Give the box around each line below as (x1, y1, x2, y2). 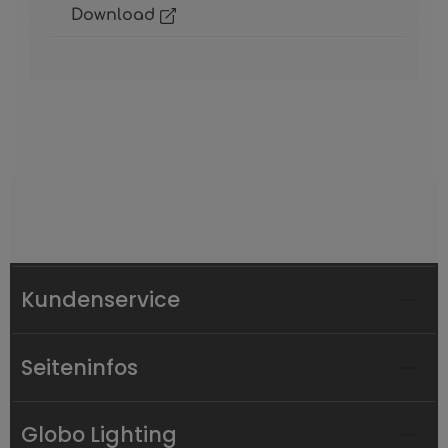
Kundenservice (21, 285, 181, 315)
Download (70, 6, 160, 25)
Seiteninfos (21, 352, 139, 382)
